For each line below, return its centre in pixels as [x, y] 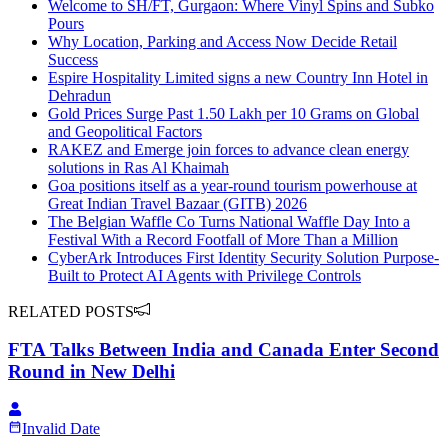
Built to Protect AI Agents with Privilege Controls [204, 275]
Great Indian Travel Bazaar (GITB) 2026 [177, 203]
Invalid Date [61, 429]
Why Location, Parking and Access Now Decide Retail [222, 41]
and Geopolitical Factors [125, 131]
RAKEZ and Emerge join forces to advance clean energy [228, 149]
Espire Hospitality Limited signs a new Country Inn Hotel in [238, 77]
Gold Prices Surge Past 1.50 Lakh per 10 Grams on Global [233, 113]
